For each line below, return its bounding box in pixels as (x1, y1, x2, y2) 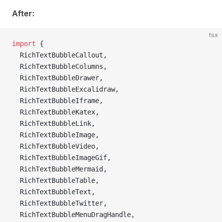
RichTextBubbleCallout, (12, 51, 107, 59)
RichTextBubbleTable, (12, 176, 99, 184)
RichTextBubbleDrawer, (12, 74, 103, 82)
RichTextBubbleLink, (12, 119, 95, 127)
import (12, 40, 36, 48)
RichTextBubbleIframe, (12, 97, 103, 105)
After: (12, 8, 34, 18)
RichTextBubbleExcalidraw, (12, 85, 119, 93)
